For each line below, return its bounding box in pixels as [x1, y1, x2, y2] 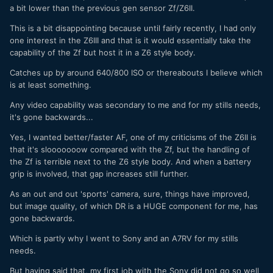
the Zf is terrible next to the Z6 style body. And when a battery [10, 156, 251, 166]
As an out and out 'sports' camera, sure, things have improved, [10, 188, 250, 199]
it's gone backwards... [10, 112, 93, 122]
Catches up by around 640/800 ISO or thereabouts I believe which [10, 67, 263, 77]
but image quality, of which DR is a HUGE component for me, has [10, 200, 258, 211]
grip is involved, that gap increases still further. [10, 168, 189, 179]
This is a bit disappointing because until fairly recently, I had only [10, 23, 256, 33]
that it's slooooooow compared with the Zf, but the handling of [10, 144, 250, 154]
